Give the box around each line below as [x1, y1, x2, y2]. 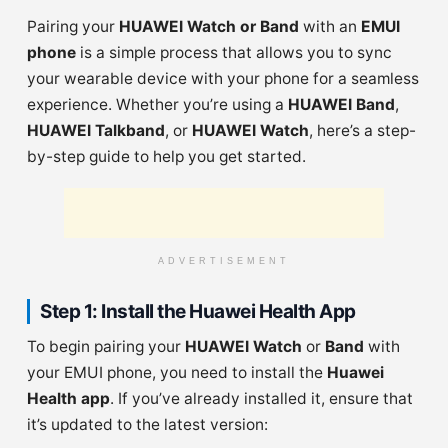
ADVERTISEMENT [158, 255, 290, 266]
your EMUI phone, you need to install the [27, 362, 327, 382]
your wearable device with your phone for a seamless [27, 68, 419, 88]
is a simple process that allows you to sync [76, 42, 392, 62]
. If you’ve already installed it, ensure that [110, 388, 413, 408]
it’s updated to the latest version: [27, 414, 268, 434]
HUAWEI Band [288, 94, 395, 114]
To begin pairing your [27, 336, 185, 356]
